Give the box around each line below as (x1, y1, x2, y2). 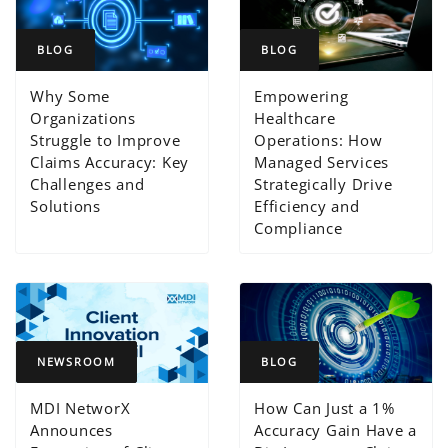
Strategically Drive (254, 173, 393, 194)
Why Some (30, 85, 111, 106)
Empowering (254, 85, 349, 106)
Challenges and (30, 173, 145, 194)
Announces (30, 419, 113, 440)
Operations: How (254, 129, 383, 150)
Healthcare (254, 107, 336, 128)
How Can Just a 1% (254, 397, 395, 418)
